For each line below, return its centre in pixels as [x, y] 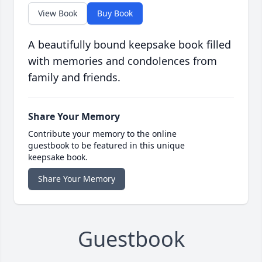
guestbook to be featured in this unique [106, 146]
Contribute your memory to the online [102, 134]
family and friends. [74, 77]
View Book [58, 13]
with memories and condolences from [123, 61]
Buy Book [115, 13]
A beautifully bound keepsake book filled [130, 45]
